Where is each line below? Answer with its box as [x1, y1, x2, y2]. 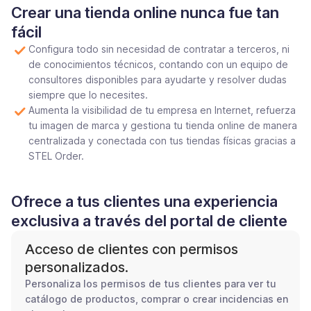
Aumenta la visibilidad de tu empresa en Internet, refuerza [28, 103, 296, 116]
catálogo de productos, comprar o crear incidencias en [25, 292, 288, 305]
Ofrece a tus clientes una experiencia [11, 192, 278, 210]
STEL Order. [28, 149, 84, 162]
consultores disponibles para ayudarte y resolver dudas [28, 73, 287, 85]
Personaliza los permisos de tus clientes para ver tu [25, 277, 276, 289]
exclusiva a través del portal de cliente [11, 211, 287, 230]
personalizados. [25, 258, 128, 276]
